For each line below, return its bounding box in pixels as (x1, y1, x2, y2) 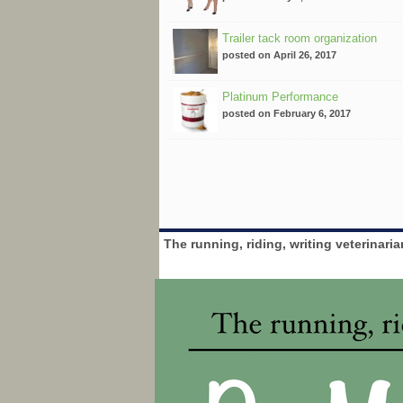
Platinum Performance (222, 89, 338, 103)
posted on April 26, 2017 (222, 49, 336, 60)
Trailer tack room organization (222, 31, 377, 45)
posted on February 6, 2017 (222, 107, 351, 119)
